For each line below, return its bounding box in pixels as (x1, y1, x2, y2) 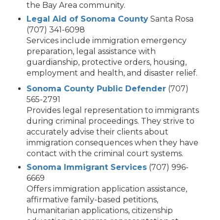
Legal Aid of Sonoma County (27, 14, 148, 24)
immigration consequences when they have (27, 138, 198, 148)
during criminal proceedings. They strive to (27, 116, 194, 126)
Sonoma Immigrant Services (27, 163, 147, 172)
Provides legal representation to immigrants (27, 106, 199, 115)
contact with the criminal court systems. (27, 149, 183, 159)
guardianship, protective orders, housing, (27, 57, 187, 67)
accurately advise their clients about (27, 127, 168, 137)
